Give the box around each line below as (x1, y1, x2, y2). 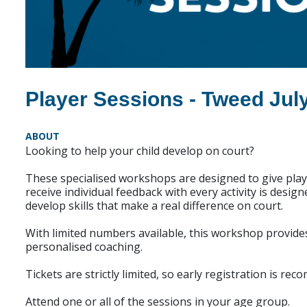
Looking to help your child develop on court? (25, 143, 254, 159)
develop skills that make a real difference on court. (25, 198, 283, 214)
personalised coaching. (25, 239, 143, 255)
